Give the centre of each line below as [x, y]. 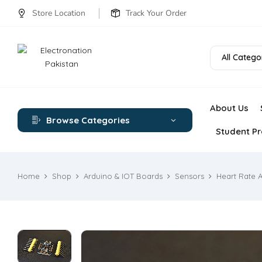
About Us [229, 108]
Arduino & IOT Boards [123, 176]
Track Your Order [156, 13]
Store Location [59, 13]
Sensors [189, 176]
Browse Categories [88, 120]
